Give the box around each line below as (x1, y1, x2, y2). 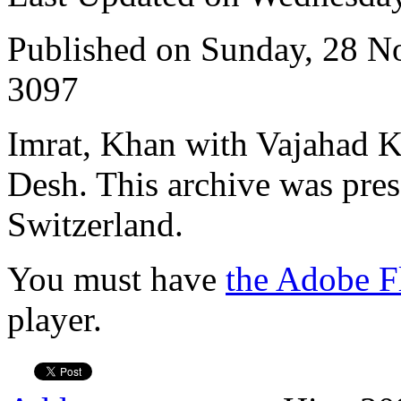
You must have (7, 259, 226, 298)
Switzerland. (7, 204, 183, 243)
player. (7, 299, 102, 338)
